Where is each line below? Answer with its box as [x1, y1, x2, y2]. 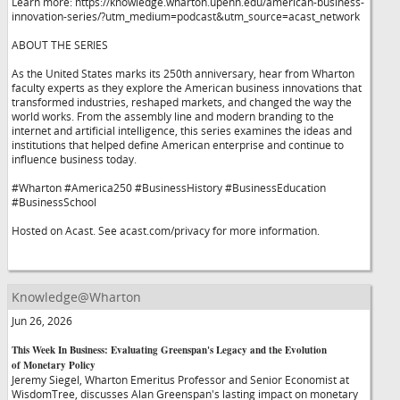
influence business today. [12, 152, 137, 166]
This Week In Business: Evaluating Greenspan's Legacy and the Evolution [12, 343, 327, 357]
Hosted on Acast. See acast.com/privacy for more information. [12, 223, 320, 237]
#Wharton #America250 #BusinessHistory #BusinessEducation [12, 180, 326, 195]
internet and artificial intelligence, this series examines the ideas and [12, 123, 352, 137]
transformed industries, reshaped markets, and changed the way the [12, 95, 352, 109]
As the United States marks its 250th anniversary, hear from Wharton [12, 66, 354, 80]
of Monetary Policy [12, 358, 96, 372]
